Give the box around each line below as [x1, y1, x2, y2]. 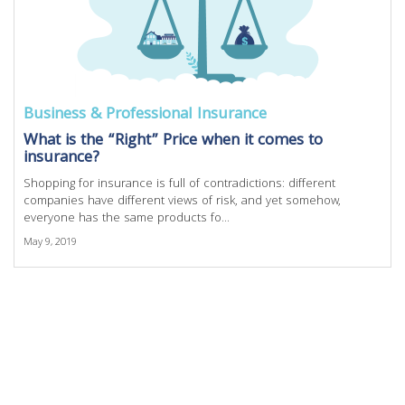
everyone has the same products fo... [24, 209, 230, 229]
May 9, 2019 [24, 234, 77, 251]
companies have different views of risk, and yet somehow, [24, 192, 341, 212]
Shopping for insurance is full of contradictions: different [24, 174, 335, 194]
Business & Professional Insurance [24, 102, 267, 128]
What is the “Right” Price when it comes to [24, 128, 323, 155]
